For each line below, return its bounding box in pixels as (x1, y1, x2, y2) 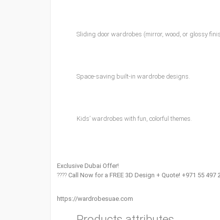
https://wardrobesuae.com (57, 195, 133, 202)
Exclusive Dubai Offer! (57, 162, 119, 169)
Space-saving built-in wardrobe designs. (77, 73, 190, 80)
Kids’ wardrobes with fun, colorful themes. (77, 115, 192, 122)
